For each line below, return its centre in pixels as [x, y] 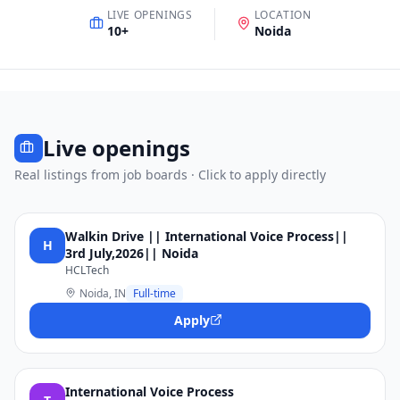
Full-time [154, 293]
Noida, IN [103, 293]
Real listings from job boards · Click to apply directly [170, 175]
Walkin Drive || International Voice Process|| [207, 236]
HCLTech [87, 270]
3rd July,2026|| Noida [132, 253]
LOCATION [283, 15]
